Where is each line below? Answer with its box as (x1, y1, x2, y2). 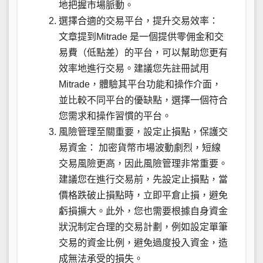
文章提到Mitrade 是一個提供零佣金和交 (59, 31, 224, 42)
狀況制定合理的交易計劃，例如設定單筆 (59, 221, 228, 232)
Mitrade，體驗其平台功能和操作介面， (59, 79, 221, 89)
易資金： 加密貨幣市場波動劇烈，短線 (59, 142, 221, 153)
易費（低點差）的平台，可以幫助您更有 (59, 47, 228, 58)
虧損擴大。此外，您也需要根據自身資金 (59, 205, 228, 216)
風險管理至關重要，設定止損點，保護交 (59, 126, 228, 137)
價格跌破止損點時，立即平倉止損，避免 (59, 190, 228, 200)
